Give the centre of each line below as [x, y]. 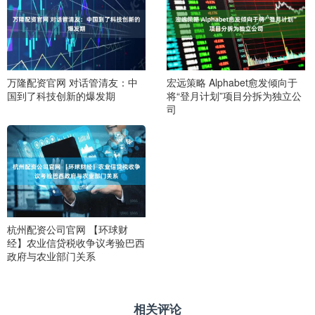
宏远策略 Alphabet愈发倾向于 [232, 82]
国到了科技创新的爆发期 [61, 95]
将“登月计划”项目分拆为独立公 [234, 95]
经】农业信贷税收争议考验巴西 [76, 242]
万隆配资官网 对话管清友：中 [72, 82]
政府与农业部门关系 [51, 256]
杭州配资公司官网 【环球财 [67, 229]
